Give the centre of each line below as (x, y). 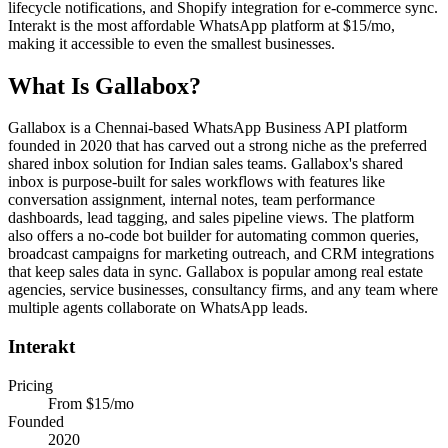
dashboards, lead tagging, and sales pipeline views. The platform (211, 218)
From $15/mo (91, 403)
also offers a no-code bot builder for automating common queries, (213, 236)
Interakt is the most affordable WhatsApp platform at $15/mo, (201, 25)
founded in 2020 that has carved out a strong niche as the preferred (217, 146)
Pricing (30, 385)
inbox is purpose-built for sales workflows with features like (196, 182)
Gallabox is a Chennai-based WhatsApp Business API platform (207, 128)
